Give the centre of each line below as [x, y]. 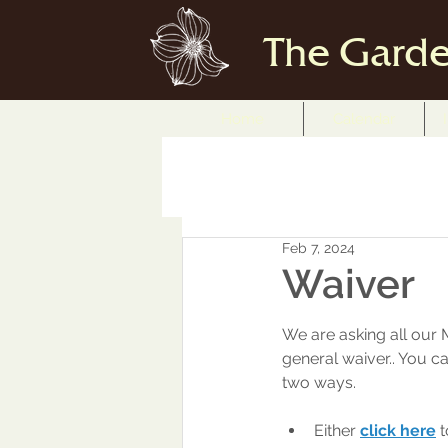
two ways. [321, 382]
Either [335, 430]
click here [398, 430]
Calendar [364, 119]
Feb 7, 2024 [318, 248]
